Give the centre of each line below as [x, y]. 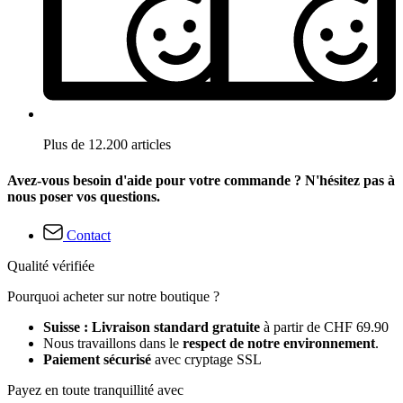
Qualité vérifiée [51, 265]
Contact [89, 235]
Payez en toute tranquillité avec [95, 390]
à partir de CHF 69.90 [326, 327]
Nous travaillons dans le [113, 343]
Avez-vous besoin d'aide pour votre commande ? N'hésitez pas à [201, 180]
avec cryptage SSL [206, 359]
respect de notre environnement [279, 343]
